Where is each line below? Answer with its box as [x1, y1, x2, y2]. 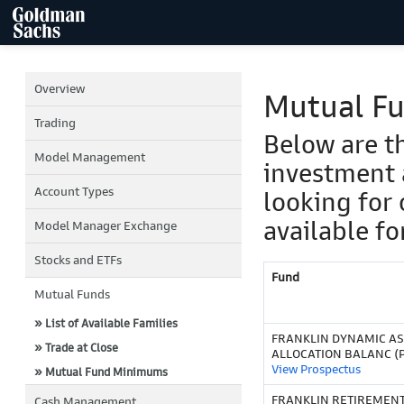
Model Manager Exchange [34, 218, 177, 234]
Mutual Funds [34, 287, 110, 302]
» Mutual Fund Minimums [34, 365, 168, 379]
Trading [34, 115, 76, 131]
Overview [34, 81, 85, 96]
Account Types [34, 184, 114, 199]
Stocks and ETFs [34, 252, 122, 268]
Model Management [34, 150, 145, 165]
